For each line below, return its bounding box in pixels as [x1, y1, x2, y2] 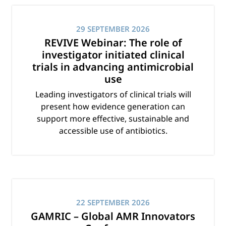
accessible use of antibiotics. [59, 125, 167, 137]
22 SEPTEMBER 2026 [76, 197, 150, 208]
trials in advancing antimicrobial [32, 60, 194, 74]
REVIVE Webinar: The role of [44, 36, 182, 50]
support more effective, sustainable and [37, 113, 189, 125]
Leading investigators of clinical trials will [35, 89, 191, 100]
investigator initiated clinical [41, 48, 185, 62]
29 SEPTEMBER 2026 [76, 24, 150, 34]
